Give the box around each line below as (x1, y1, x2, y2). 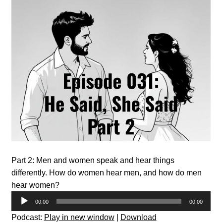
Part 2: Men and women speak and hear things (11, 156, 174, 165)
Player (10, 205, 34, 214)
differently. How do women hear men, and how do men (11, 168, 202, 177)
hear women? (11, 180, 59, 189)
